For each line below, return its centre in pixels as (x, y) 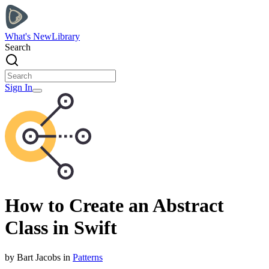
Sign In (19, 87)
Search (18, 47)
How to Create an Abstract (114, 206)
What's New (28, 36)
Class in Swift (61, 228)
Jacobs (48, 257)
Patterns (88, 257)
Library (66, 36)
